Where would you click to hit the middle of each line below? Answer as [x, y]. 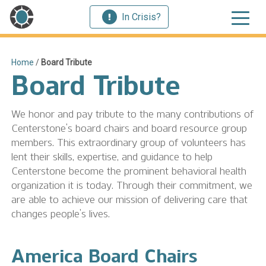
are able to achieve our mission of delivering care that [129, 199]
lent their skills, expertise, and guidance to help [112, 156]
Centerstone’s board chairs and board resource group [129, 128]
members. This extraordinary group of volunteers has [129, 142]
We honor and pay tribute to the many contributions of [132, 114]
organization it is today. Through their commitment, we [132, 185]
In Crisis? [141, 17]
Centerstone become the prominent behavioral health [129, 171]
